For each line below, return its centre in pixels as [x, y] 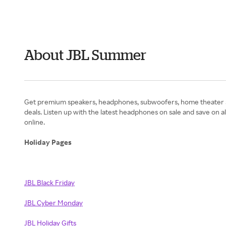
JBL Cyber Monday [53, 203]
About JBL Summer [85, 55]
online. [35, 122]
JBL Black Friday [49, 182]
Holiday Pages [49, 142]
